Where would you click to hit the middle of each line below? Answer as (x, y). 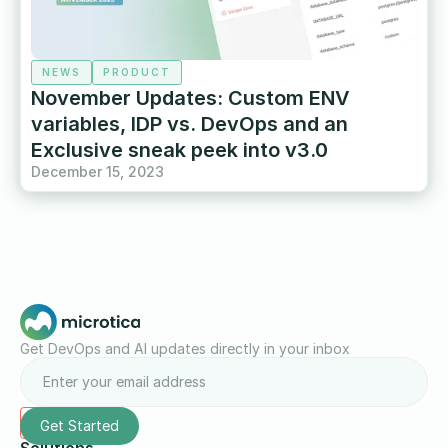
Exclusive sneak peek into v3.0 (179, 149)
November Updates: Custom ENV (190, 97)
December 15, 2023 (97, 171)
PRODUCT (137, 71)
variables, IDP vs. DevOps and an (189, 123)
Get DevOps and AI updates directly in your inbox (185, 349)
